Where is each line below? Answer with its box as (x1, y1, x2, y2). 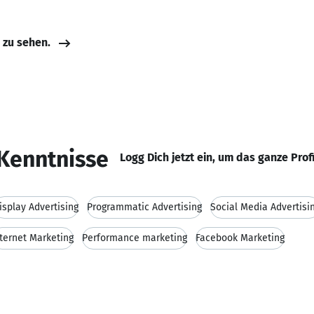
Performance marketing (82, 232, 187, 244)
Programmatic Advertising (87, 201, 202, 213)
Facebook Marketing (196, 232, 285, 244)
